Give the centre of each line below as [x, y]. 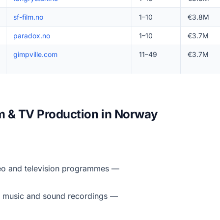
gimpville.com [35, 54]
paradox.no [31, 36]
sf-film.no [28, 17]
